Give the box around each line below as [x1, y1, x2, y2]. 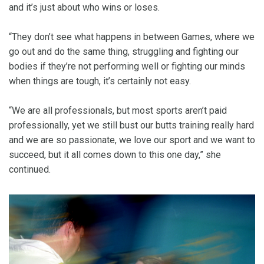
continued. [9, 164, 51, 176]
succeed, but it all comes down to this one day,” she [9, 149, 221, 161]
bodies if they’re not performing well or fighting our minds [9, 61, 245, 72]
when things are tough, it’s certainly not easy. [9, 75, 191, 87]
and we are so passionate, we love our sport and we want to [9, 134, 255, 146]
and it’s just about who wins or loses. [9, 2, 160, 14]
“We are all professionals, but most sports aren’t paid [9, 105, 227, 117]
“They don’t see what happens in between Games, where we [9, 31, 255, 43]
